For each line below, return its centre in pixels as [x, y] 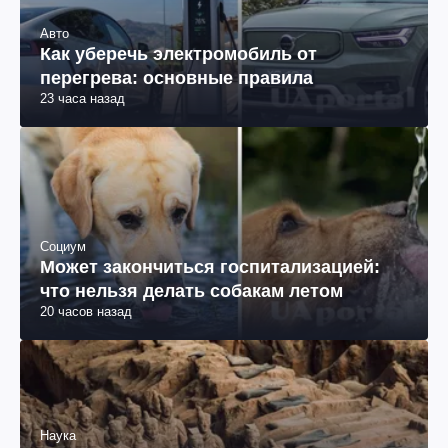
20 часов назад [86, 311]
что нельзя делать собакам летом [191, 290]
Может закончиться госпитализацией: [210, 266]
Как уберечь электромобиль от [178, 53]
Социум [63, 246]
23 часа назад [82, 98]
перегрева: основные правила [176, 77]
